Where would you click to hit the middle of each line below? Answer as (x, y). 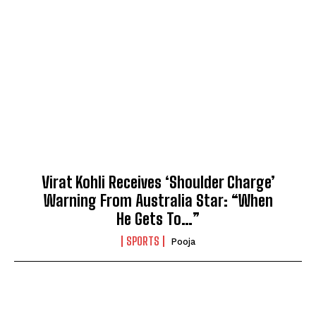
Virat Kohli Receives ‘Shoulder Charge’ (158, 183)
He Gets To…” (158, 219)
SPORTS (142, 241)
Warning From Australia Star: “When (158, 201)
